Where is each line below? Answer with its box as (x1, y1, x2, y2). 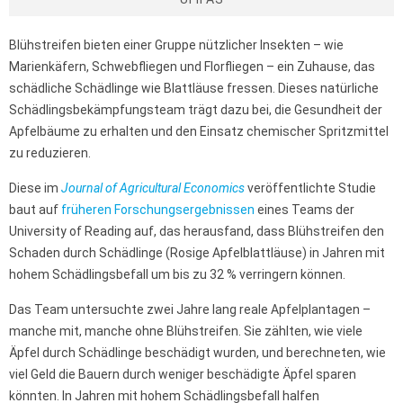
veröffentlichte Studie (245, 181, 376, 196)
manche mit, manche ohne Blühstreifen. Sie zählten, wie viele (9, 324, 363, 339)
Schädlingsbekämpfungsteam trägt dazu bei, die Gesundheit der (9, 103, 382, 118)
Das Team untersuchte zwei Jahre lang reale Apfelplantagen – (9, 302, 371, 318)
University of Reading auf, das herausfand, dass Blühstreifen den (9, 224, 384, 239)
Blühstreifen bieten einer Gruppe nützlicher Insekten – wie (9, 38, 344, 53)
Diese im (9, 181, 61, 196)
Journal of (61, 181, 120, 196)
